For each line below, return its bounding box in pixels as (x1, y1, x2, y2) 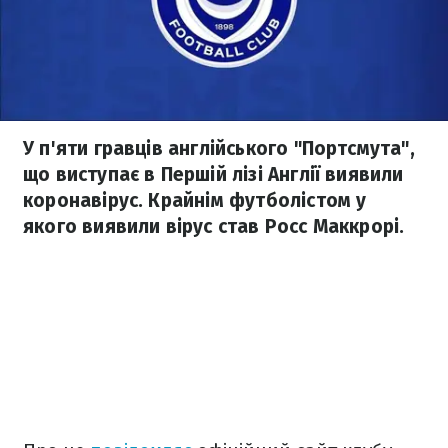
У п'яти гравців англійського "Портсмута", (23, 137, 415, 160)
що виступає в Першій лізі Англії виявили (23, 163, 404, 186)
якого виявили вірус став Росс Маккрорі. (23, 215, 405, 238)
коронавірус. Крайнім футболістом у (23, 189, 367, 212)
